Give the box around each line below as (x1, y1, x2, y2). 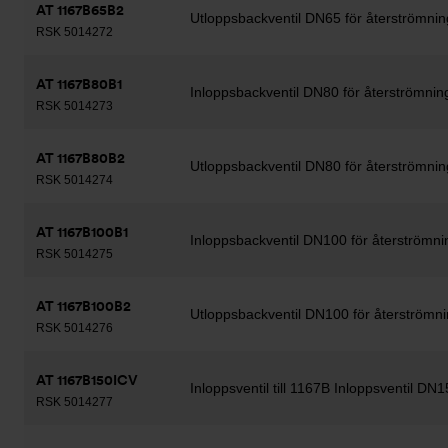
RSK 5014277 (36, 395, 113, 409)
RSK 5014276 (36, 321, 113, 335)
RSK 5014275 (36, 247, 113, 261)
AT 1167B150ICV (36, 372, 138, 388)
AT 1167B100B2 (36, 298, 131, 314)
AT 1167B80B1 (36, 76, 122, 92)
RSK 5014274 (36, 173, 113, 187)
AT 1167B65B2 (36, 2, 124, 18)
